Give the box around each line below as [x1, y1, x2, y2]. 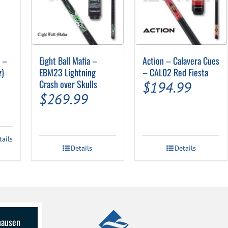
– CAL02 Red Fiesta [142, 65, 208, 79]
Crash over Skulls [39, 77, 97, 91]
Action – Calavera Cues [142, 53, 219, 67]
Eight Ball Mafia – [39, 53, 97, 67]
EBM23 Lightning [39, 65, 96, 79]
